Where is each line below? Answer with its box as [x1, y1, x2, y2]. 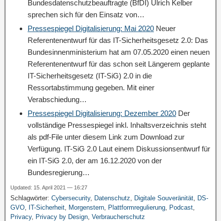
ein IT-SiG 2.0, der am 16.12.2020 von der [28, 156, 162, 165]
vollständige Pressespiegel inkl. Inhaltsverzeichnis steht [28, 121, 206, 129]
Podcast [169, 204, 193, 211]
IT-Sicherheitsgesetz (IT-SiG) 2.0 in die [28, 72, 152, 80]
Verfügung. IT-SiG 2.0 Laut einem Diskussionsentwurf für [28, 145, 210, 153]
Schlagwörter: [10, 194, 51, 202]
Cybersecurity [51, 194, 90, 202]
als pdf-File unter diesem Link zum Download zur [28, 133, 184, 141]
